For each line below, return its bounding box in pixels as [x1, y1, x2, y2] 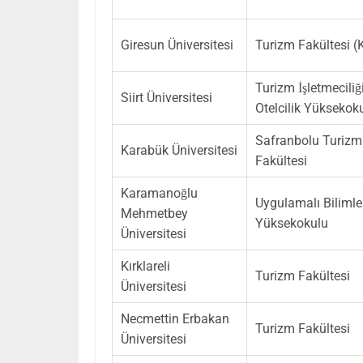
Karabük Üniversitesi [121, 142, 237, 158]
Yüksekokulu [255, 215, 328, 231]
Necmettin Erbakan [121, 310, 229, 327]
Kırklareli [121, 258, 170, 274]
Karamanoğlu [121, 185, 198, 201]
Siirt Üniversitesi [121, 89, 212, 105]
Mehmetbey [121, 205, 188, 221]
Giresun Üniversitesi [121, 36, 233, 53]
